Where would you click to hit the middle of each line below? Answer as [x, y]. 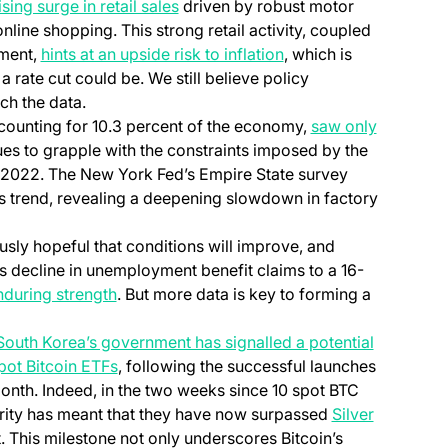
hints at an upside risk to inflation [162, 53]
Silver [352, 413]
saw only [343, 125]
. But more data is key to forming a [243, 293]
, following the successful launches [246, 365]
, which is [317, 53]
